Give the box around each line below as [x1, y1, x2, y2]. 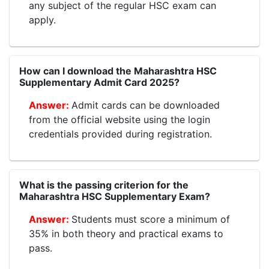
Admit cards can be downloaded [71, 99, 220, 112]
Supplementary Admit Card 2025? [19, 76, 180, 89]
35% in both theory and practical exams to [29, 228, 223, 240]
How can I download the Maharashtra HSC [19, 65, 217, 77]
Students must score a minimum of [71, 213, 230, 226]
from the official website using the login [29, 113, 210, 126]
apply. [29, 14, 56, 26]
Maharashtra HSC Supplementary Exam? [19, 190, 210, 203]
